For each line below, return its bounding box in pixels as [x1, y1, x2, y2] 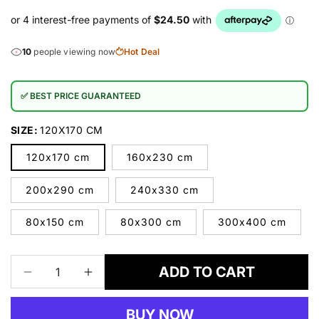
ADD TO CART [158, 263, 255, 281]
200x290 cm [26, 183, 94, 196]
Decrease [26, 271, 83, 286]
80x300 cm [120, 215, 182, 228]
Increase [87, 271, 138, 286]
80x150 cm [26, 215, 84, 228]
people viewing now [31, 46, 115, 57]
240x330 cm [130, 183, 199, 196]
